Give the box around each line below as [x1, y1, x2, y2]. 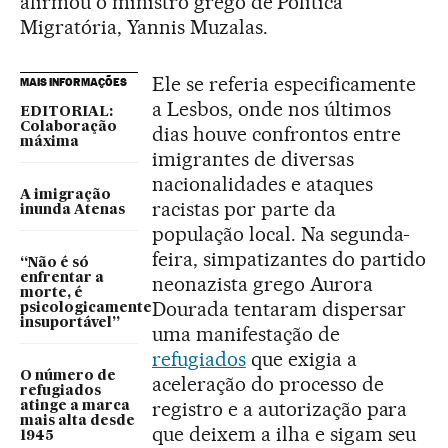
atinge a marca [20, 399, 130, 413]
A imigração [20, 188, 111, 202]
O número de [20, 369, 116, 383]
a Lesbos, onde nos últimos [152, 97, 391, 121]
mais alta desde [20, 414, 135, 428]
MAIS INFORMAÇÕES [20, 75, 127, 89]
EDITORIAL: [20, 105, 113, 119]
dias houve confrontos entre [152, 122, 401, 146]
